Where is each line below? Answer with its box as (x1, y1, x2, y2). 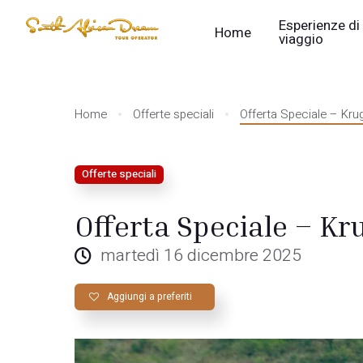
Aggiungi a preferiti (107, 289, 192, 304)
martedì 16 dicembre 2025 (100, 243, 301, 268)
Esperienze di (279, 15, 361, 36)
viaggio (279, 29, 324, 49)
